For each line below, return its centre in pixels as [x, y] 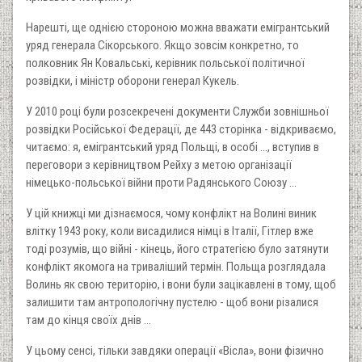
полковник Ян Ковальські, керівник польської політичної [165, 63]
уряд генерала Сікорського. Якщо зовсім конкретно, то [162, 45]
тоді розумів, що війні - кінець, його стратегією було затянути [177, 248]
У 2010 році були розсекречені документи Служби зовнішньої [177, 111]
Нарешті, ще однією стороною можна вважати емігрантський [178, 27]
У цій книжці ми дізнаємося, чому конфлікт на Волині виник [171, 213]
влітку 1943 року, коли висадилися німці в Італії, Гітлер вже [170, 231]
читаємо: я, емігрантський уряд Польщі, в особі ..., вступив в [173, 147]
